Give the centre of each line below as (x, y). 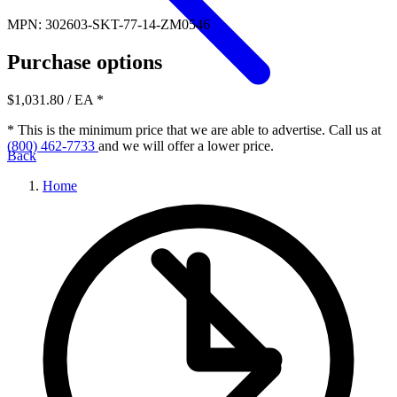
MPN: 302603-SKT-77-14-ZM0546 (109, 24)
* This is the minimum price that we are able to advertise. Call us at (194, 129)
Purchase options (85, 62)
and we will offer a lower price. (186, 145)
